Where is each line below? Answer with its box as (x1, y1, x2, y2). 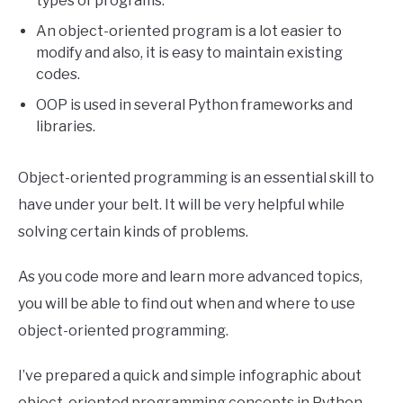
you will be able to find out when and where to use (18, 295, 355, 313)
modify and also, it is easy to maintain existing (36, 44, 343, 62)
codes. (36, 66, 80, 84)
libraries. (36, 118, 95, 136)
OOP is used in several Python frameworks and (36, 96, 353, 114)
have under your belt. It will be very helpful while (18, 196, 345, 214)
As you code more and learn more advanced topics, (18, 268, 363, 286)
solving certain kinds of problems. (18, 223, 248, 241)
